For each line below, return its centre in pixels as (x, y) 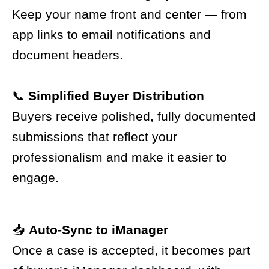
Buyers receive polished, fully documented (134, 116)
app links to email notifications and (111, 35)
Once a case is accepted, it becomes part (131, 250)
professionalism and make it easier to (119, 157)
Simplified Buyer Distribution (116, 95)
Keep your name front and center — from (129, 14)
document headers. (68, 55)
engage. (35, 177)
